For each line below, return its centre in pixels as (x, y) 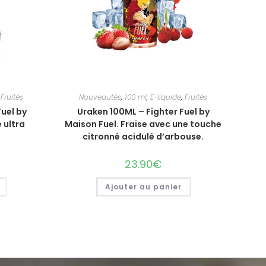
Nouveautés (100, 97)
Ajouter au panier (143, 186)
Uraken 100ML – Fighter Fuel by (143, 111)
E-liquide (166, 97)
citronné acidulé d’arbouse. (143, 136)
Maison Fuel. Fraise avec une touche (143, 124)
